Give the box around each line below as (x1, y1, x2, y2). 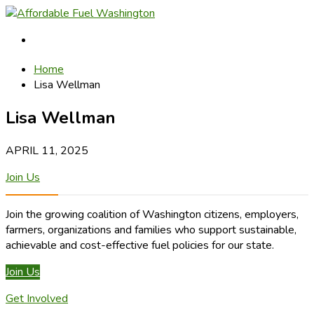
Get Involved (6, 291, 68, 307)
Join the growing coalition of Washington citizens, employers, (6, 207, 299, 223)
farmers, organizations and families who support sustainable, (6, 222, 296, 238)
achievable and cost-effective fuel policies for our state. (6, 238, 274, 254)
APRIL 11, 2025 (6, 142, 88, 158)
